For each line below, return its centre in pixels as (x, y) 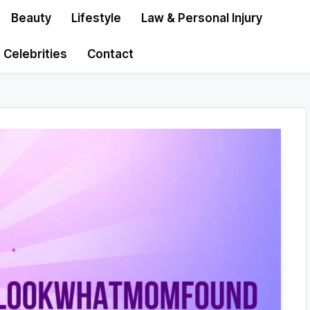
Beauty (31, 18)
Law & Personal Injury (202, 18)
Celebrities (35, 54)
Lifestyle (96, 18)
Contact (110, 54)
